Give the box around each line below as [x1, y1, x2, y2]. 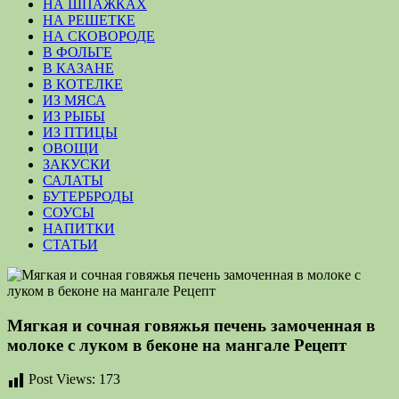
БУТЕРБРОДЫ [43, 189, 134, 204]
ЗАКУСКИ [43, 157, 110, 172]
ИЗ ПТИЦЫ [43, 125, 118, 140]
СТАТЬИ [43, 237, 98, 252]
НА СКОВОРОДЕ [43, 28, 155, 44]
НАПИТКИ [43, 221, 115, 236]
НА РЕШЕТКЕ [43, 12, 135, 28]
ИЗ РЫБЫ [43, 109, 105, 124]
